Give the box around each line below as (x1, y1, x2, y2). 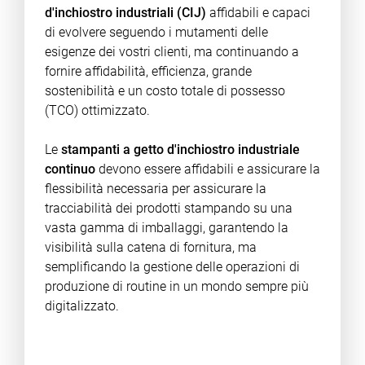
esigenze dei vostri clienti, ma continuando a (44, 44, 299, 59)
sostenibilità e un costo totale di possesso (44, 83, 285, 99)
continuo (44, 161, 95, 177)
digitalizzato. (44, 298, 119, 314)
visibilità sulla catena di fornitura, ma (44, 240, 257, 255)
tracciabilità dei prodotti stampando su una (44, 200, 292, 216)
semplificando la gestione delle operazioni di (44, 259, 300, 275)
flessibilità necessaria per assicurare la (44, 181, 266, 196)
